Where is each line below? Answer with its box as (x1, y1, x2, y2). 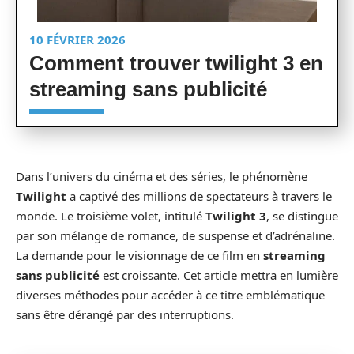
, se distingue (266, 208, 338, 224)
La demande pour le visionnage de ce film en (16, 247, 263, 263)
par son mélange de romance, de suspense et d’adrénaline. (16, 228, 335, 243)
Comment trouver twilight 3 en (29, 51, 323, 75)
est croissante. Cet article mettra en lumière (100, 267, 338, 283)
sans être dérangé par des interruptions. (16, 307, 234, 322)
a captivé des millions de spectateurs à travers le (66, 188, 332, 204)
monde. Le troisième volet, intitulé (16, 208, 205, 224)
